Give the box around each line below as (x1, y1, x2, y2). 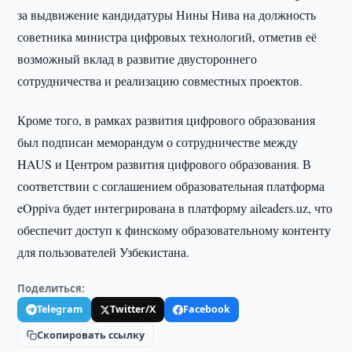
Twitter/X (110, 302, 156, 316)
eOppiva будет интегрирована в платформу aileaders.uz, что (17, 200, 333, 216)
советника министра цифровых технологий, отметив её (17, 28, 317, 45)
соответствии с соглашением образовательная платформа (17, 178, 325, 194)
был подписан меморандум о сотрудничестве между (17, 134, 299, 150)
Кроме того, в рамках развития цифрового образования (17, 112, 316, 128)
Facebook (183, 302, 231, 316)
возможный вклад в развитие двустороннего (17, 50, 258, 67)
